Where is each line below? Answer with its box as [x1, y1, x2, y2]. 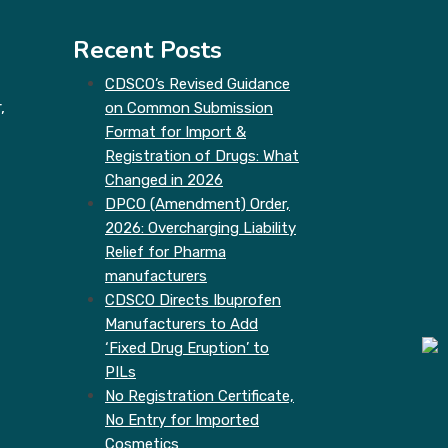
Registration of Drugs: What [105, 146, 299, 165]
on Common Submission [105, 98, 273, 117]
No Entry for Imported [105, 410, 259, 429]
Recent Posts [73, 33, 222, 66]
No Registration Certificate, [105, 386, 294, 405]
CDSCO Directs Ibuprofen [105, 290, 281, 309]
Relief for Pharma [105, 242, 226, 261]
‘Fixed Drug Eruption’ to [105, 338, 269, 357]
